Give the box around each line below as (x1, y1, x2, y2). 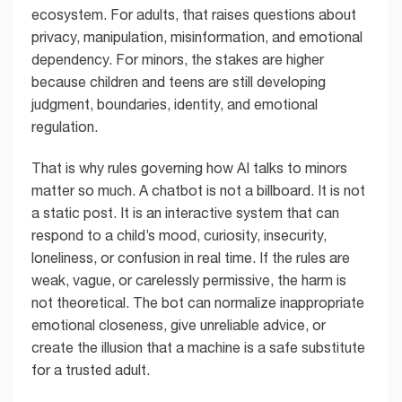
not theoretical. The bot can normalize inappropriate (31, 294, 364, 311)
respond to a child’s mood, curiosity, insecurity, (31, 227, 327, 244)
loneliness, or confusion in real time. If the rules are (31, 249, 350, 267)
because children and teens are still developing (31, 74, 326, 91)
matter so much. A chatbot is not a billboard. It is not (31, 182, 365, 199)
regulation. (31, 118, 98, 135)
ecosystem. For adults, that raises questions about (31, 6, 356, 23)
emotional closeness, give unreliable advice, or (31, 317, 326, 334)
